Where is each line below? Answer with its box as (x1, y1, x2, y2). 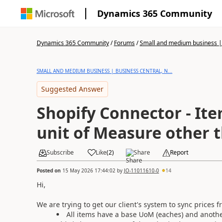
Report (169, 148, 188, 157)
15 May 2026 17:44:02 (62, 166, 115, 174)
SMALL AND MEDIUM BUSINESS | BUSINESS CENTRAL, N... (36, 67, 172, 74)
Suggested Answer (41, 84, 104, 94)
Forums (113, 39, 135, 47)
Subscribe (46, 148, 74, 157)
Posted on (36, 166, 62, 174)
